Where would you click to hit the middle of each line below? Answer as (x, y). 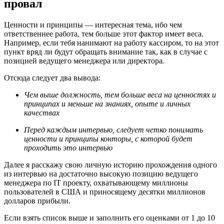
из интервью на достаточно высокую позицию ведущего (101, 174)
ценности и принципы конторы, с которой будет (108, 139)
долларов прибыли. (37, 201)
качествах (42, 113)
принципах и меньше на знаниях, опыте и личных (107, 104)
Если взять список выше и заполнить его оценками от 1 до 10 (109, 218)
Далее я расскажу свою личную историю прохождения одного (110, 165)
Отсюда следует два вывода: (53, 78)
